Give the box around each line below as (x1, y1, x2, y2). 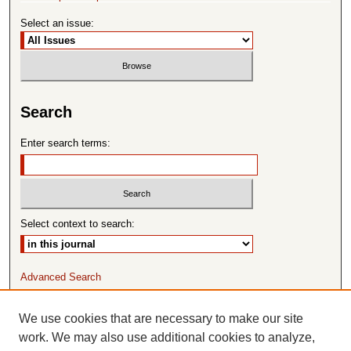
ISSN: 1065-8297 (111, 306, 240, 318)
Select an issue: (20, 17, 95, 30)
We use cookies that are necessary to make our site (19, 312, 303, 325)
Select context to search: (20, 217, 136, 230)
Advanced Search (20, 270, 102, 283)
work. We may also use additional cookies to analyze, (19, 331, 315, 344)
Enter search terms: (20, 137, 111, 150)
